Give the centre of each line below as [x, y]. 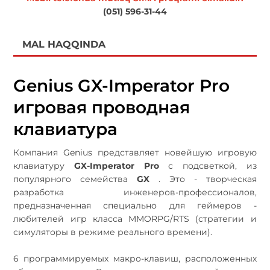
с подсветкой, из [208, 165]
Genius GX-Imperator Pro [122, 85]
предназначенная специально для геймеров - [135, 205]
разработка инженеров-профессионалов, [135, 192]
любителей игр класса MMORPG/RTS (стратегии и [135, 218]
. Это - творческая [203, 179]
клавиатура [66, 129]
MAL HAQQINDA [64, 44]
